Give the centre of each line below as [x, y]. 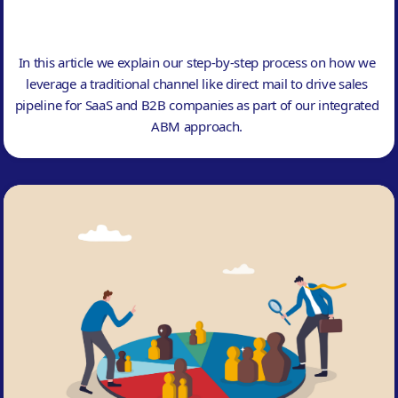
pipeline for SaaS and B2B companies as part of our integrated [197, 104]
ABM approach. [197, 126]
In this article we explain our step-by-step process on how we [197, 62]
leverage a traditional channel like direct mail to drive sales [197, 83]
